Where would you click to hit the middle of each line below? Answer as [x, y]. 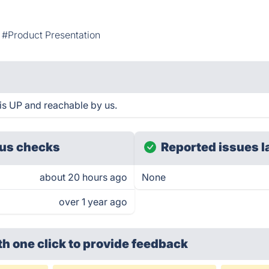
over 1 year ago [93, 202]
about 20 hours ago [83, 177]
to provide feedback [128, 244]
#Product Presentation [51, 35]
